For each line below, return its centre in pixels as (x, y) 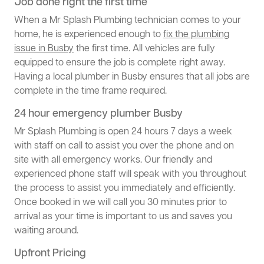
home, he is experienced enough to (89, 35)
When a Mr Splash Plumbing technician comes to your (128, 21)
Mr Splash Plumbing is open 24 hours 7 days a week (123, 132)
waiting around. (46, 231)
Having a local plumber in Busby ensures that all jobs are (132, 77)
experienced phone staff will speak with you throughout (130, 175)
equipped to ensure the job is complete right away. (120, 63)
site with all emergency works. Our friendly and (113, 161)
